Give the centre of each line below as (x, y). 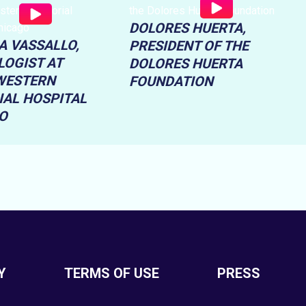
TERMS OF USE (111, 274)
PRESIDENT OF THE (189, 46)
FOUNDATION (171, 82)
